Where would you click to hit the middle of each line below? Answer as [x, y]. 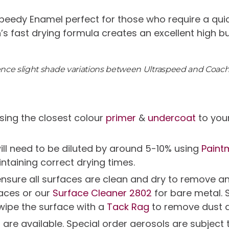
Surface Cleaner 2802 [104, 193]
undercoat [172, 118]
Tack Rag [129, 207]
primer [121, 118]
